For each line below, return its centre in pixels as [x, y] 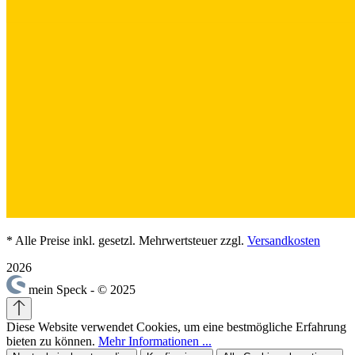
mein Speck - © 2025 [82, 290]
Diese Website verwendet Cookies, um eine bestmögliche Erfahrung [176, 327]
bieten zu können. [52, 342]
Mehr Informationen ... [155, 342]
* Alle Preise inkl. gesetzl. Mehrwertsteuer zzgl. [127, 241]
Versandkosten [284, 241]
